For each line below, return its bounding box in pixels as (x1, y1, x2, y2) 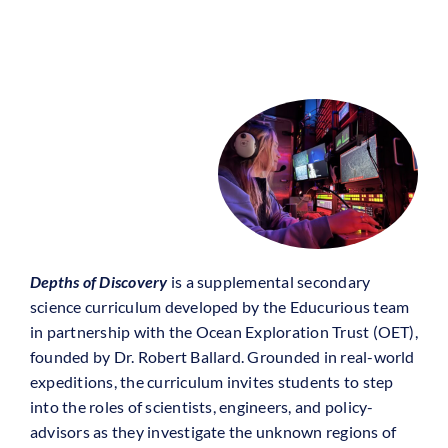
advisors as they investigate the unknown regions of (29, 422, 397, 442)
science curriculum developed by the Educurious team (29, 297, 410, 317)
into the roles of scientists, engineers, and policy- (29, 397, 374, 417)
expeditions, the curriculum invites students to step (29, 372, 394, 392)
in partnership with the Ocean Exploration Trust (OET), (29, 322, 418, 342)
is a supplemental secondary (167, 272, 371, 292)
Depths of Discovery (29, 272, 168, 292)
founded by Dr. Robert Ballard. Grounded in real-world (29, 347, 415, 367)
